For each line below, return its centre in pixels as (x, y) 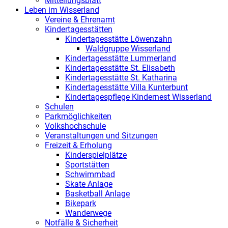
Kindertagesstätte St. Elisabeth (120, 68)
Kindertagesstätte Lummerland (121, 58)
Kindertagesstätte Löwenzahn (119, 39)
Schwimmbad (90, 174)
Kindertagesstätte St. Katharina (121, 77)
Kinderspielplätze (96, 155)
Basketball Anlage (97, 193)
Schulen (59, 106)
